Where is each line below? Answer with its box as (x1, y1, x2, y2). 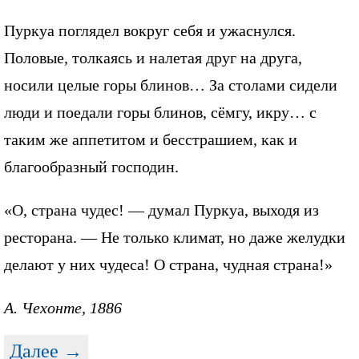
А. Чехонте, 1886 (4, 298, 122, 317)
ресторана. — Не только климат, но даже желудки (4, 228, 345, 246)
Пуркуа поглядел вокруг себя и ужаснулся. (4, 21, 296, 39)
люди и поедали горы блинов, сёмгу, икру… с (4, 103, 317, 121)
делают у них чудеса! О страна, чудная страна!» (4, 255, 333, 273)
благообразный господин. (4, 157, 179, 175)
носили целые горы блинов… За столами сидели (4, 75, 337, 94)
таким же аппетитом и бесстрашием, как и (4, 130, 297, 148)
